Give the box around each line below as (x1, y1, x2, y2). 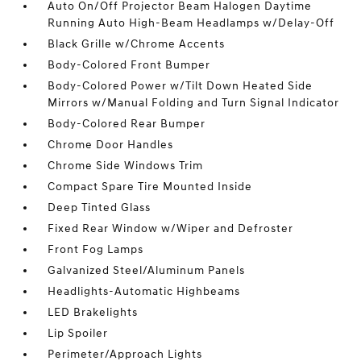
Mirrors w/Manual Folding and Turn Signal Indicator (48, 96, 340, 110)
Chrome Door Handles (48, 138, 174, 151)
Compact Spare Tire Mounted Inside (48, 180, 253, 193)
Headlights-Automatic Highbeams (48, 284, 241, 298)
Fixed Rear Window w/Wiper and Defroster (48, 222, 294, 235)
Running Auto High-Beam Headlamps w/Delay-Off (48, 16, 335, 30)
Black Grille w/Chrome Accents (48, 37, 226, 51)
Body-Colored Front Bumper (48, 58, 211, 72)
